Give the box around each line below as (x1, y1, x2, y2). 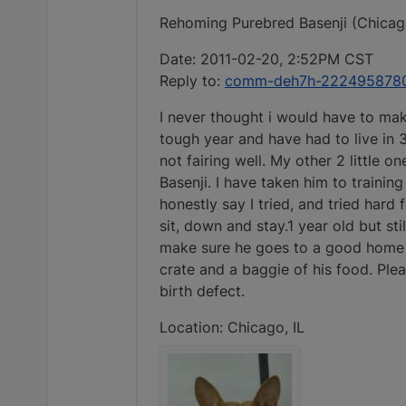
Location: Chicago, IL (159, 318, 304, 337)
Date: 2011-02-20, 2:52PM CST (159, 50, 373, 69)
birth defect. (159, 282, 245, 301)
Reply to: (159, 72, 225, 91)
